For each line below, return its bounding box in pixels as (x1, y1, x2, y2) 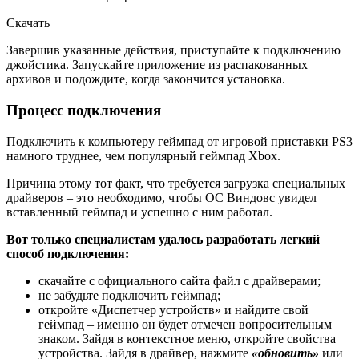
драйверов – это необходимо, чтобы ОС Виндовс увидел (6, 190, 317, 204)
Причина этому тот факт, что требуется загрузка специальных (6, 175, 345, 190)
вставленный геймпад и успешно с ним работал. (6, 204, 272, 219)
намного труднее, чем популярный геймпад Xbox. (6, 148, 280, 163)
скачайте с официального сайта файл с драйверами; (38, 273, 321, 288)
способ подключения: (6, 246, 129, 260)
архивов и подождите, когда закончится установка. (6, 72, 285, 87)
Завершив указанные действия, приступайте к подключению (6, 43, 341, 58)
